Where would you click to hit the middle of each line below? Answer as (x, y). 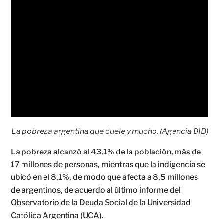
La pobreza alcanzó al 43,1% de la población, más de (106, 152)
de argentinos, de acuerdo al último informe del (96, 190)
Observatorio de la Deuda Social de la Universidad (101, 202)
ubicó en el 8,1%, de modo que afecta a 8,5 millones (105, 177)
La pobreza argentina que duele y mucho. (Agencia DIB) (109, 131)
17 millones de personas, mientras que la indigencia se (108, 164)
